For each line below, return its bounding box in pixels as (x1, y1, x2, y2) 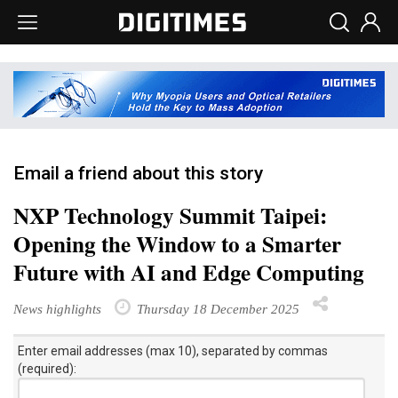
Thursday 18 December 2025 (133, 300, 299, 316)
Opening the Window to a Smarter (13, 227, 341, 260)
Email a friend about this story (13, 162, 263, 184)
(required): (18, 361, 76, 376)
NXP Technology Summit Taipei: (13, 198, 327, 232)
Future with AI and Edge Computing (13, 255, 364, 289)
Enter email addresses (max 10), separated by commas (18, 343, 328, 358)
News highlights (13, 300, 101, 316)
